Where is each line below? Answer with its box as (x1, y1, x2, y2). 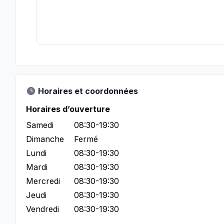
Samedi (26, 120, 53, 130)
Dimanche (26, 134, 64, 144)
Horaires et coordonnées (38, 86, 138, 96)
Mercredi (26, 176, 60, 186)
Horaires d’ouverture (26, 104, 110, 114)
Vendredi (26, 204, 59, 214)
